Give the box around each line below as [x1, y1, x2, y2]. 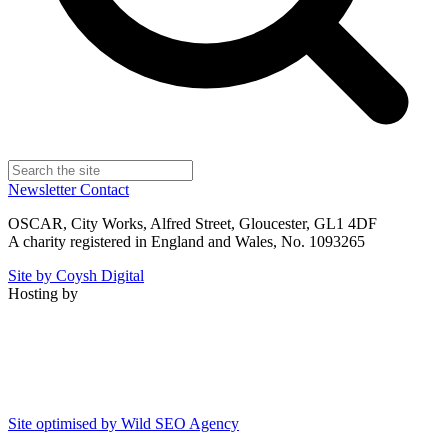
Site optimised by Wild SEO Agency [8, 414, 239, 432]
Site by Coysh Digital [8, 266, 144, 284]
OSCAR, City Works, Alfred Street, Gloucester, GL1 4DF [8, 214, 377, 232]
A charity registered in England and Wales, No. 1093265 [8, 232, 365, 250]
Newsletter [8, 180, 80, 198]
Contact [80, 180, 129, 198]
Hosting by [8, 284, 78, 302]
